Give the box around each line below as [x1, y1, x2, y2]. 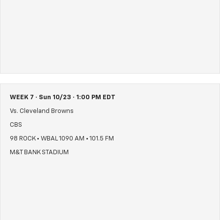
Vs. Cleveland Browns [10, 108, 74, 115]
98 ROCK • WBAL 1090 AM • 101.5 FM [10, 136, 114, 142]
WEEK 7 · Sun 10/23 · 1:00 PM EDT [10, 94, 115, 101]
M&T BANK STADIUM [10, 149, 69, 156]
